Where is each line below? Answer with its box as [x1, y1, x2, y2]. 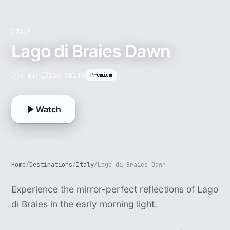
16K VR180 [48, 70, 86, 80]
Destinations [29, 161, 73, 169]
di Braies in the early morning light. [11, 199, 158, 209]
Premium [90, 71, 112, 79]
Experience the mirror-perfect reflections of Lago [11, 184, 219, 195]
